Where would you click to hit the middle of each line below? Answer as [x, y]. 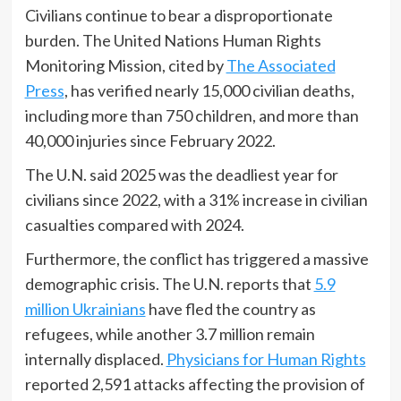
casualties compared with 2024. [134, 224]
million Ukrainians [85, 308]
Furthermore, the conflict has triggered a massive [196, 258]
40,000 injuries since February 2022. [151, 140]
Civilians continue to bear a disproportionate [179, 15]
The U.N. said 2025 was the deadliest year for [181, 174]
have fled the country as [230, 308]
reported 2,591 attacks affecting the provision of [195, 384]
